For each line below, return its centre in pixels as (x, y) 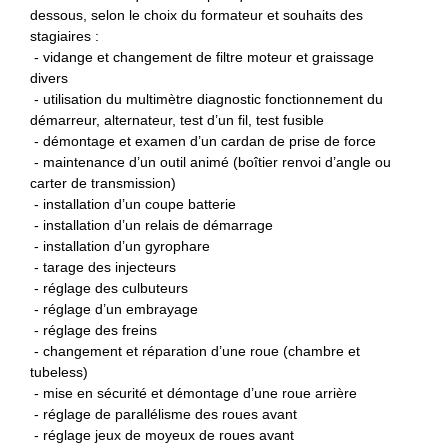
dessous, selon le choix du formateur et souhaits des (196, 15)
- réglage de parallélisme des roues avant (163, 414)
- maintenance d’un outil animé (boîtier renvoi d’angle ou (210, 162)
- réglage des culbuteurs (109, 288)
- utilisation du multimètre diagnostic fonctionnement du (206, 99)
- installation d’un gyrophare (120, 246)
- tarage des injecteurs (103, 267)
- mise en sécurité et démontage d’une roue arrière (193, 393)
